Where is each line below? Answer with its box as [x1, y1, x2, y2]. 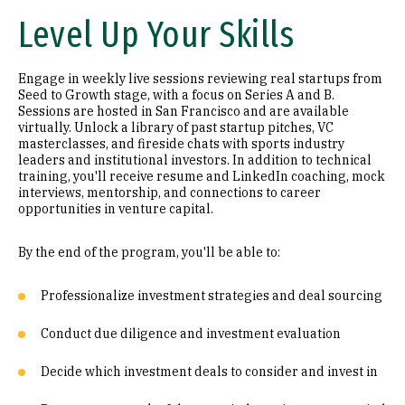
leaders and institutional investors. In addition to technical [18, 152, 372, 168]
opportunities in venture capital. [18, 201, 213, 217]
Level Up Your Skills [18, 14, 294, 57]
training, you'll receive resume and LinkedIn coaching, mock [18, 168, 385, 184]
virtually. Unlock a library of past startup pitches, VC [18, 119, 334, 136]
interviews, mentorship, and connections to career [18, 184, 321, 201]
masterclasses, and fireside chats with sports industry [18, 136, 344, 152]
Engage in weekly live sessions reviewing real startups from [18, 71, 382, 87]
